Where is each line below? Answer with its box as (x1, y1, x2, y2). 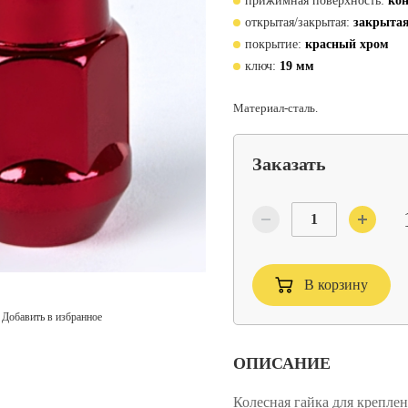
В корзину (304, 277, 368, 292)
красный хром (305, 37, 389, 51)
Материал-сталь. (233, 101, 318, 115)
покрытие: (245, 37, 301, 51)
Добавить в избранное (2, 311, 102, 323)
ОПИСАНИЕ (233, 354, 331, 372)
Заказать (252, 154, 326, 174)
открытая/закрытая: (245, 15, 350, 29)
